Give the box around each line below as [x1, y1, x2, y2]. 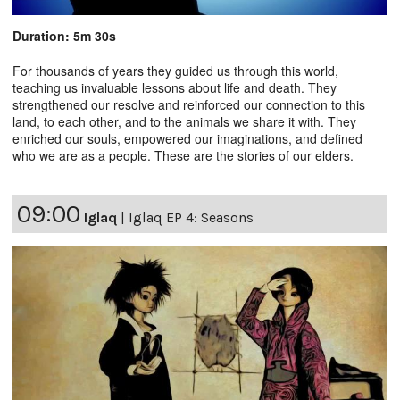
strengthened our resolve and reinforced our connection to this [12, 96, 365, 114]
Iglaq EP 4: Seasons [129, 209, 254, 227]
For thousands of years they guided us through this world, [12, 62, 338, 80]
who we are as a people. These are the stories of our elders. [12, 146, 354, 165]
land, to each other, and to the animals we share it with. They [12, 112, 356, 131]
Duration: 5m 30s [12, 27, 116, 46]
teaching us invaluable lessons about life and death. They [12, 79, 337, 97]
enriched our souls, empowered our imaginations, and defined [12, 129, 362, 148]
